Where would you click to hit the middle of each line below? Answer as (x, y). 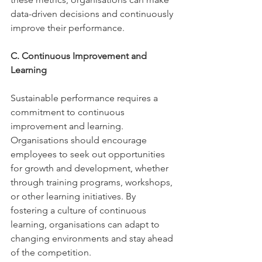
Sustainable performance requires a (85, 98)
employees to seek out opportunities (89, 154)
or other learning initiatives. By (74, 196)
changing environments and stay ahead (93, 238)
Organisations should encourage (80, 140)
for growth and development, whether (91, 168)
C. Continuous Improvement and (80, 56)
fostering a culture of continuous (80, 210)
